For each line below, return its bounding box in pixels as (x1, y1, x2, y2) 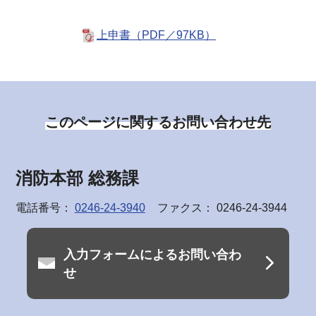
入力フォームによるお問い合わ (63, 247, 241, 262)
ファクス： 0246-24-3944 (157, 202, 287, 214)
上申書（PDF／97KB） (96, 29, 216, 42)
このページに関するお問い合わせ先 (44, 114, 271, 130)
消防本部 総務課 (15, 169, 139, 188)
